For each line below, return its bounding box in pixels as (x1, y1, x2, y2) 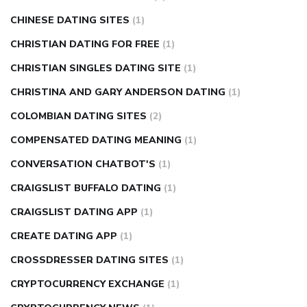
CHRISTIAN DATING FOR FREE (10, 38, 160, 51)
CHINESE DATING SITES (10, 14, 130, 27)
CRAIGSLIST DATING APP (10, 206, 138, 219)
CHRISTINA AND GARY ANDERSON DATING (10, 86, 225, 99)
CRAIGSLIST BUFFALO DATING (10, 182, 161, 195)
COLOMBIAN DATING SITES (10, 110, 147, 123)
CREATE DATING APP (10, 230, 117, 243)
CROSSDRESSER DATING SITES (10, 254, 169, 267)
